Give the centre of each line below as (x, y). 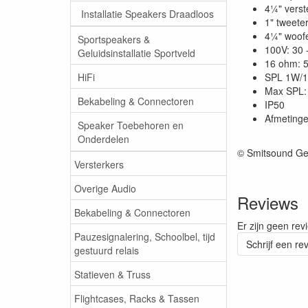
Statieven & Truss (112, 274)
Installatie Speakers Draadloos (147, 13)
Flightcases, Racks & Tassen (137, 298)
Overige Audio (105, 188)
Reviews (268, 202)
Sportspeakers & (114, 39)
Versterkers (99, 164)
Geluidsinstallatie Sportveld (136, 53)
